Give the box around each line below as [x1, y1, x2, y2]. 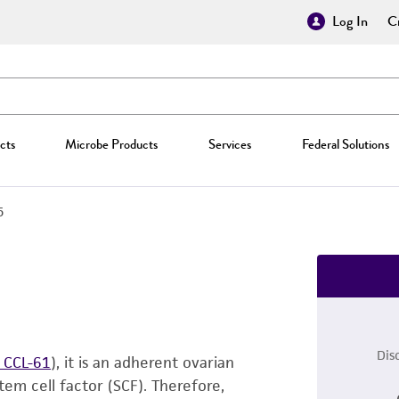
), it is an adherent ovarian [51, 353, 234, 372]
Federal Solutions [301, 134, 389, 154]
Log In [332, 11, 368, 32]
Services [208, 134, 251, 154]
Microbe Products [65, 134, 159, 154]
